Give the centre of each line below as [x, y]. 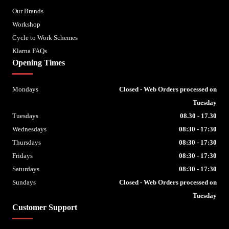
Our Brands [28, 11]
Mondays [25, 89]
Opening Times [39, 63]
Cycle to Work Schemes [45, 38]
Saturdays [26, 169]
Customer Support [45, 208]
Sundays [24, 182]
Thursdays [27, 143]
